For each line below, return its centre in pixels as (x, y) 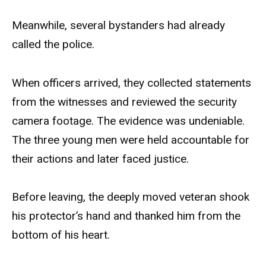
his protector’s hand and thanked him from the (126, 216)
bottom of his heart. (61, 235)
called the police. (53, 45)
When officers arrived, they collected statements (132, 83)
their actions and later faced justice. (100, 159)
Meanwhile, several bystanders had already (118, 26)
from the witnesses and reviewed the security (124, 102)
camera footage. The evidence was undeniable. (128, 121)
